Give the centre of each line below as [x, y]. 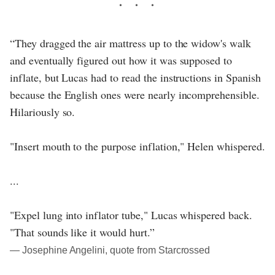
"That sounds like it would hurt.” [82, 232]
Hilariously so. [43, 112]
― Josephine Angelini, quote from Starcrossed [110, 250]
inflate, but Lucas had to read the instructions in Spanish [135, 78]
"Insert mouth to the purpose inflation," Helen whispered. [137, 146]
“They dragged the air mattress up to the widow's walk [130, 43]
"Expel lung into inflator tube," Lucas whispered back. [131, 215]
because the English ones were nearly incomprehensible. [135, 95]
